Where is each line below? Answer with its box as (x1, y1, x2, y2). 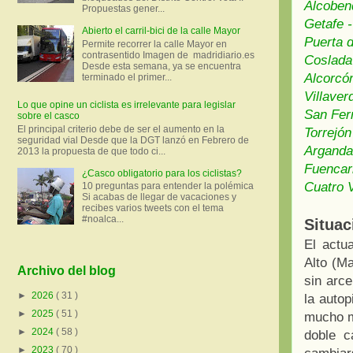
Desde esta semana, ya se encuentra (81, 60, 241, 72)
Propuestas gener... (81, 3, 165, 15)
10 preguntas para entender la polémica (81, 180, 254, 192)
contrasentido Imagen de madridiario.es (81, 49, 259, 61)
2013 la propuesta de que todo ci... (17, 145, 165, 157)
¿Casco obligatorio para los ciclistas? (81, 167, 242, 179)
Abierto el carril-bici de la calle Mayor (81, 25, 240, 37)
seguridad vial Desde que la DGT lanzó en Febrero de (17, 134, 249, 146)
